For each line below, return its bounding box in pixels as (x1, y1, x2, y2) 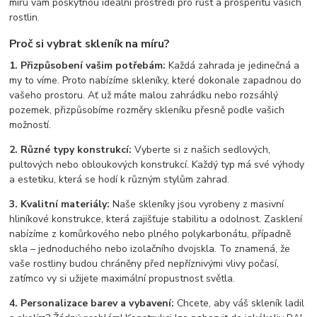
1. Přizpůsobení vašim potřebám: (9, 59, 166, 73)
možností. (9, 118, 52, 132)
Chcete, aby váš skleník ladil (174, 296, 305, 311)
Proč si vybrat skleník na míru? (9, 36, 170, 52)
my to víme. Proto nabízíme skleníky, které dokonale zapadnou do (9, 74, 302, 88)
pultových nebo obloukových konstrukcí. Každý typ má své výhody (9, 158, 305, 172)
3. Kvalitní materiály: (9, 197, 110, 212)
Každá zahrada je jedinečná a (166, 59, 300, 73)
